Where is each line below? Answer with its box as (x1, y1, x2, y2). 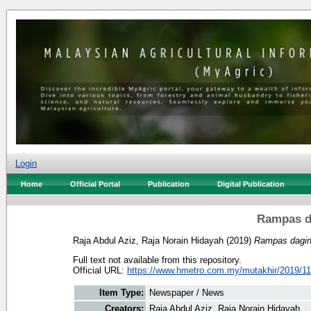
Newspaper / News (149, 287, 224, 299)
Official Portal (70, 180, 120, 188)
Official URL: (73, 264, 127, 276)
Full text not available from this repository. (73, 254, 242, 265)
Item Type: (99, 287, 144, 299)
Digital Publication (217, 180, 285, 188)
